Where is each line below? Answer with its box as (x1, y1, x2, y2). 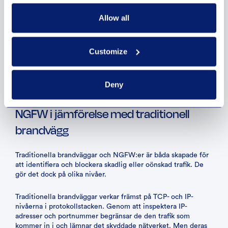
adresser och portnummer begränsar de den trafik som (15, 213, 190, 220)
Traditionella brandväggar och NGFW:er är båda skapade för (15, 152, 209, 159)
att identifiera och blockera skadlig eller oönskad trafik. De (15, 161, 204, 168)
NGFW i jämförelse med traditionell (15, 104, 189, 122)
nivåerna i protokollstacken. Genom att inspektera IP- (15, 203, 187, 210)
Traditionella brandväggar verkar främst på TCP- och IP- (15, 193, 193, 201)
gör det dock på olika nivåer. (15, 171, 106, 178)
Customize (89, 47, 128, 55)
